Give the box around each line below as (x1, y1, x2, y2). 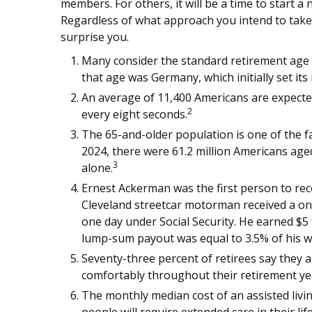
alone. (81, 160, 113, 176)
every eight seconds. (81, 107, 187, 123)
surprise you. (61, 29, 129, 45)
